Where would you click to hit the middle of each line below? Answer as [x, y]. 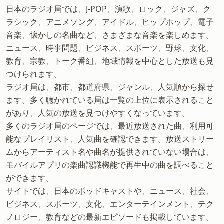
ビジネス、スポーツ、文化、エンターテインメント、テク [110, 204]
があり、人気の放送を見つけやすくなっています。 [98, 113]
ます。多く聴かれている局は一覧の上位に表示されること [110, 100]
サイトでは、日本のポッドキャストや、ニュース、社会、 [110, 191]
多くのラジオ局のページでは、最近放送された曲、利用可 [110, 126]
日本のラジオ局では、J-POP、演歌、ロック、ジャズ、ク [108, 9]
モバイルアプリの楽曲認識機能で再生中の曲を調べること [110, 165]
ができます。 [30, 178]
